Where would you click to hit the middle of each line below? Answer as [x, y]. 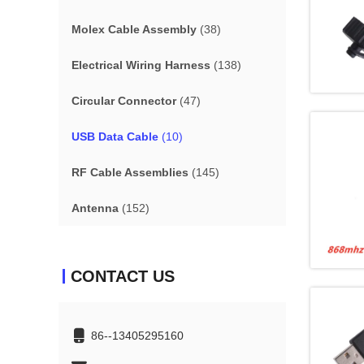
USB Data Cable [115, 136]
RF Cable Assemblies [130, 172]
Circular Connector [124, 101]
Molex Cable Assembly [134, 29]
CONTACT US [123, 276]
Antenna [95, 208]
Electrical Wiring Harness [141, 65]
